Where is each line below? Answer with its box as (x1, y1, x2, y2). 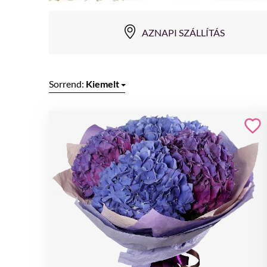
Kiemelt (86, 78, 119, 89)
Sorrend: (49, 78, 86, 89)
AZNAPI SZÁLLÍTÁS (141, 27, 225, 38)
